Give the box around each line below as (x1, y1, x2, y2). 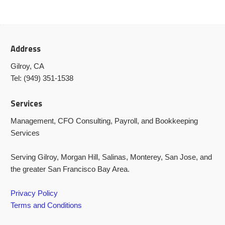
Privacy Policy (11, 188, 58, 197)
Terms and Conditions (11, 200, 82, 209)
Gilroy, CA (11, 62, 45, 71)
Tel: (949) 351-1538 (11, 74, 74, 83)
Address (11, 42, 41, 55)
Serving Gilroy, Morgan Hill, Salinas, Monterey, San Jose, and (11, 152, 212, 161)
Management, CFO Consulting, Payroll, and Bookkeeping (11, 116, 198, 125)
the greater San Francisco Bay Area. (11, 164, 130, 173)
